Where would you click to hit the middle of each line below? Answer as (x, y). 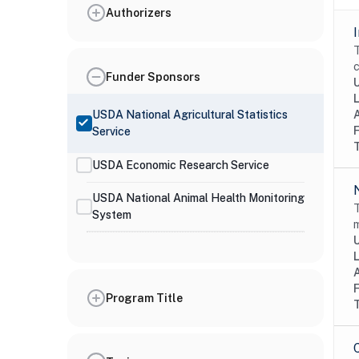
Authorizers (139, 12)
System (112, 215)
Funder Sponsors (153, 77)
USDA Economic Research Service (181, 165)
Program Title (144, 298)
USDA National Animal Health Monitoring (198, 198)
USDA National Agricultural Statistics (190, 115)
